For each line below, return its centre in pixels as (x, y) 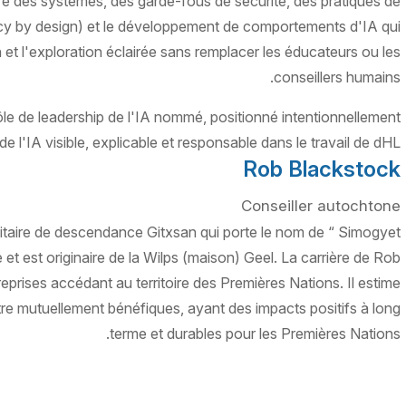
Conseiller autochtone (320, 206)
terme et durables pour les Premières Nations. (255, 334)
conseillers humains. (337, 77)
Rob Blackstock (321, 169)
